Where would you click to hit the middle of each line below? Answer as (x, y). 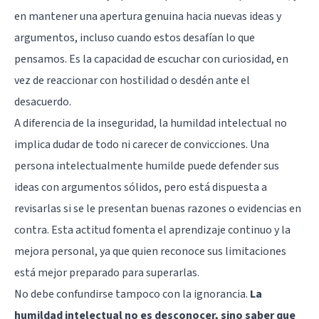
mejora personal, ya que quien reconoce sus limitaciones (150, 251)
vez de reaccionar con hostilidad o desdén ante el (132, 80)
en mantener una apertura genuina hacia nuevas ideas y (148, 16)
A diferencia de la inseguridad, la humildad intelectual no (151, 123)
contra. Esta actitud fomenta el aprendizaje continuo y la (152, 230)
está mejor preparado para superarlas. (107, 272)
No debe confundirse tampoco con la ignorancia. (132, 294)
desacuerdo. (43, 101)
